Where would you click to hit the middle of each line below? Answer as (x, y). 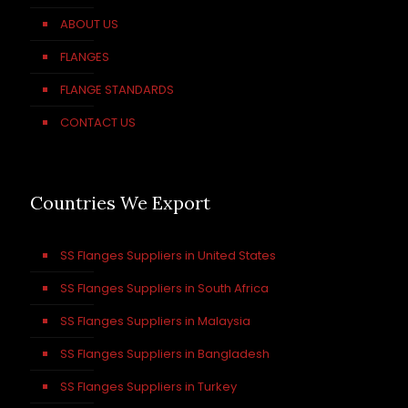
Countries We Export (120, 203)
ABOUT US (89, 24)
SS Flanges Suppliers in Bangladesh (165, 354)
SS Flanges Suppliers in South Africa (164, 288)
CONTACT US (98, 122)
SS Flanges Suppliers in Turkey (148, 387)
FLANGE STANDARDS (117, 90)
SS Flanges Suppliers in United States (168, 255)
